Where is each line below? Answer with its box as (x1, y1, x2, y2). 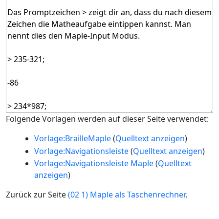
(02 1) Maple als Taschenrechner (68, 189, 185, 200)
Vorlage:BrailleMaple (34, 133, 111, 144)
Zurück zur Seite (6, 189, 68, 200)
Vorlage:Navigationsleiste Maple (34, 158, 153, 169)
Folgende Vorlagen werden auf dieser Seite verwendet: (6, 113, 209, 125)
